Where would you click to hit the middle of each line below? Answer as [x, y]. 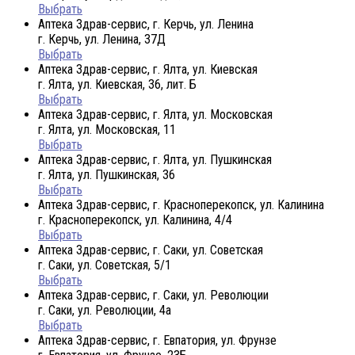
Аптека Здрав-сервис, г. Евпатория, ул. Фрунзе [157, 340]
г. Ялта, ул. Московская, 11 [107, 129]
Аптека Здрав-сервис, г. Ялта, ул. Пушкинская [155, 159]
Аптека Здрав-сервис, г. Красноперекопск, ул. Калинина [181, 204]
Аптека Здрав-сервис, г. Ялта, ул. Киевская [148, 69]
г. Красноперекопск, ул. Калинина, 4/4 [135, 219]
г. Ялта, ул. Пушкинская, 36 [107, 174]
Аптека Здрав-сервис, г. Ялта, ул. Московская [155, 114]
